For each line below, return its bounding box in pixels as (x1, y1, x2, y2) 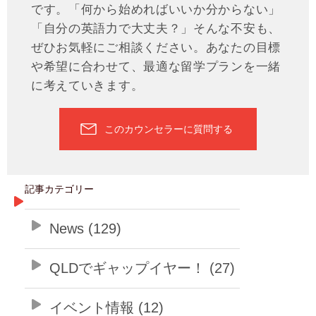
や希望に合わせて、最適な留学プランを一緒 (30, 59, 281, 73)
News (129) (49, 220, 121, 236)
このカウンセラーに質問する (104, 123, 233, 135)
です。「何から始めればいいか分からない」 (30, 1, 281, 16)
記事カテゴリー (25, 183, 94, 195)
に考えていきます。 (30, 78, 144, 92)
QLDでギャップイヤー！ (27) (49, 260, 235, 276)
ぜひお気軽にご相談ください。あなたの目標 (30, 39, 281, 54)
